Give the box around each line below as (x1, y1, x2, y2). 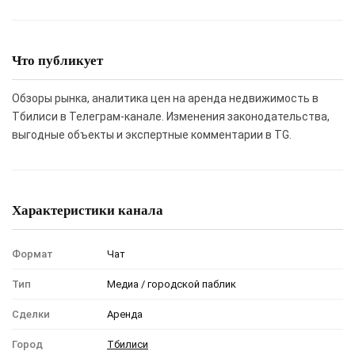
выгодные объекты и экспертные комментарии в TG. (12, 128, 292, 141)
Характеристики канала (12, 202, 163, 218)
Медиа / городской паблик (107, 277, 236, 290)
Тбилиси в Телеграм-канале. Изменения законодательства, (12, 109, 330, 123)
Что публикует (12, 52, 103, 68)
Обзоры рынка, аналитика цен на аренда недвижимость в (12, 91, 319, 105)
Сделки (12, 307, 50, 320)
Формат (12, 247, 53, 260)
